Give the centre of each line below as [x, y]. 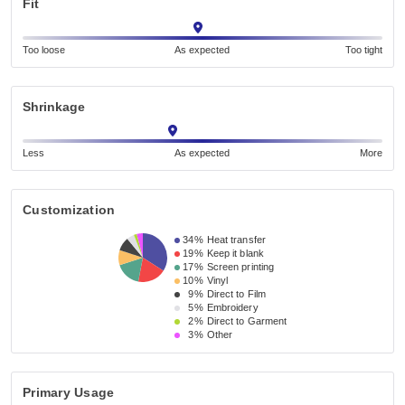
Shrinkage [54, 107]
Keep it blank [235, 253]
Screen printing [240, 267]
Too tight [363, 50]
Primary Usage [69, 392]
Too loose [44, 50]
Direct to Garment [247, 321]
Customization [69, 210]
